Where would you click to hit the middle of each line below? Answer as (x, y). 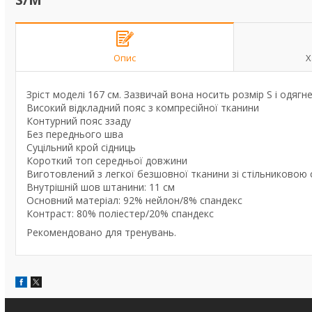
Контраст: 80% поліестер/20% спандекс (120, 213)
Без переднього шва (75, 134)
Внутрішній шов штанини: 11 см (101, 187)
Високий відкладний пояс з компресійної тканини (143, 108)
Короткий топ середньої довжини (107, 161)
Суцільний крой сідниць (81, 147)
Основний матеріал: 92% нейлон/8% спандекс (134, 200)
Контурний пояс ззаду (79, 121)
